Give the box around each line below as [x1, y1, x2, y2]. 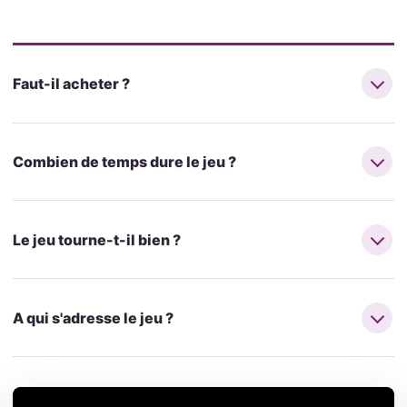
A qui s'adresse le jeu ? [12, 308, 174, 327]
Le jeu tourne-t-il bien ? [12, 230, 181, 249]
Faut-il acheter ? [12, 74, 130, 94]
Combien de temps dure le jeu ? [12, 153, 236, 172]
